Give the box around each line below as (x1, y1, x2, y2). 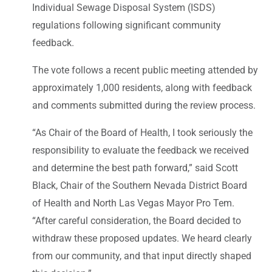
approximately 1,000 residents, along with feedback (32, 81, 252, 93)
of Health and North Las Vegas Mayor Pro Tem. (32, 197, 234, 209)
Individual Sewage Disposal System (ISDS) (32, 1, 216, 13)
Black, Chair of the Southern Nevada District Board (32, 179, 247, 191)
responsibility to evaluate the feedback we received (32, 144, 249, 156)
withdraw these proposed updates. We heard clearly (32, 232, 252, 244)
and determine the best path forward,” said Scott (32, 161, 238, 174)
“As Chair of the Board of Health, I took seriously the (32, 126, 253, 138)
